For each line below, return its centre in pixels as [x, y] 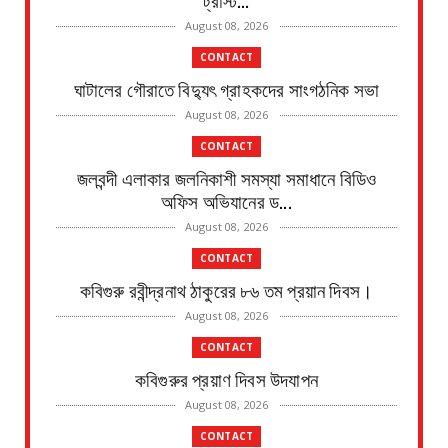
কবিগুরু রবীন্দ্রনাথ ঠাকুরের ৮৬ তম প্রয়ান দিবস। [226, 289]
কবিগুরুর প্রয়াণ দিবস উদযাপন [226, 378]
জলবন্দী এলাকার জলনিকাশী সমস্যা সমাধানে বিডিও [226, 177]
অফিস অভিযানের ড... [226, 200]
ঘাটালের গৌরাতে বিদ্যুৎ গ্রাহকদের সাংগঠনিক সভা [226, 88]
